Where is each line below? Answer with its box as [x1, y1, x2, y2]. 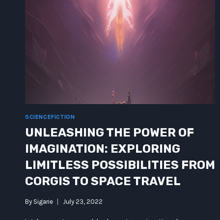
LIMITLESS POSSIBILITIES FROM [25, 158, 215, 172]
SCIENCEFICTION [25, 113, 75, 121]
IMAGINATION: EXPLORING [25, 142, 180, 156]
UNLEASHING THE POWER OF [25, 126, 194, 140]
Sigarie [33, 197, 54, 205]
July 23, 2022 [63, 197, 103, 205]
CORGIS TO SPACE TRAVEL [25, 174, 181, 189]
